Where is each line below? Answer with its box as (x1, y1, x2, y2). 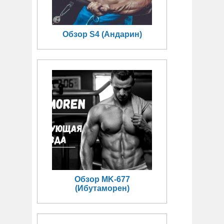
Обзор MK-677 (74, 175, 130, 184)
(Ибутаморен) (74, 184, 129, 193)
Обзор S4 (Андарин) (62, 30, 142, 39)
